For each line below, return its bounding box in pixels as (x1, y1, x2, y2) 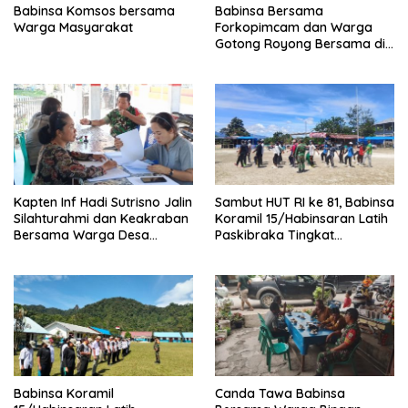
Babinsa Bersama (215, 3, 323, 20)
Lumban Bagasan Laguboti (14, 242, 178, 260)
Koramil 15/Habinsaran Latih (215, 209, 388, 227)
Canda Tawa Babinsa (215, 384, 345, 402)
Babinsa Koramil (14, 384, 114, 402)
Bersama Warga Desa (14, 226, 149, 243)
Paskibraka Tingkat (215, 226, 334, 243)
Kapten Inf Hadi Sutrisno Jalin (14, 193, 192, 210)
